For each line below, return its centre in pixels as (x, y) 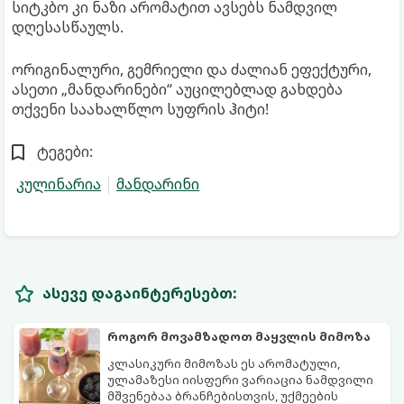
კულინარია (59, 184)
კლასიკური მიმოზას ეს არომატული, (224, 363)
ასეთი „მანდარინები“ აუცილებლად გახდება (177, 89)
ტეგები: (65, 151)
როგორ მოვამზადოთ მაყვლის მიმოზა (239, 336)
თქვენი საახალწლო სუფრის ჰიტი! (140, 109)
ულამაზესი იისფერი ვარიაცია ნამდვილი (240, 379)
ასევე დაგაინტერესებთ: (140, 293)
